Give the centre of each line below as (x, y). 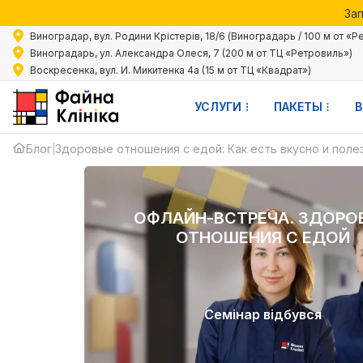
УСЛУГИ (218, 107)
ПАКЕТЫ (298, 107)
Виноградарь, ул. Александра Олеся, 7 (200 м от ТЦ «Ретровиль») (191, 53)
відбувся (290, 314)
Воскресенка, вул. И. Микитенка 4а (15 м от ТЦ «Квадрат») (171, 70)
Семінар (232, 314)
